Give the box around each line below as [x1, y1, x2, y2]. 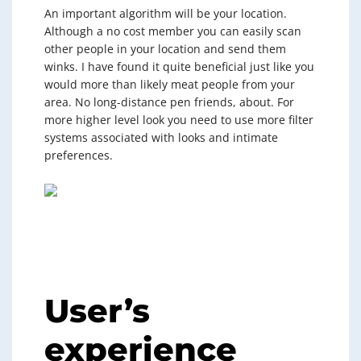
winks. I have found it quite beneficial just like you [44, 59, 314, 74]
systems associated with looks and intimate [44, 130, 278, 145]
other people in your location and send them [44, 41, 286, 56]
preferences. [44, 147, 113, 163]
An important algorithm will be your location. [44, 6, 287, 21]
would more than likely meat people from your [44, 77, 295, 92]
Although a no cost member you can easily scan [44, 23, 301, 39]
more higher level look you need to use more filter [44, 112, 313, 127]
